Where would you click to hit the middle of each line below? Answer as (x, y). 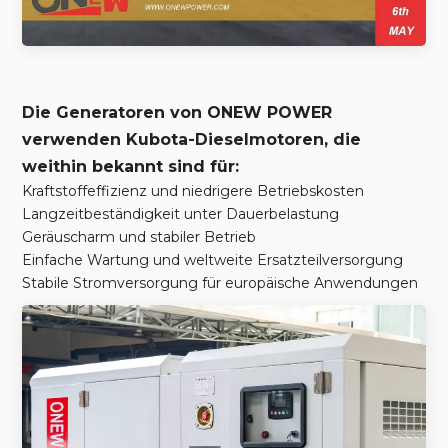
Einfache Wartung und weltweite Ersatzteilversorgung (213, 260)
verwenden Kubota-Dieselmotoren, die (192, 140)
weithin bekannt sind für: (131, 167)
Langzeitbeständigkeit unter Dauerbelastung (181, 214)
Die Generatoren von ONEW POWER (177, 113)
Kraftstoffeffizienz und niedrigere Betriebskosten (193, 191)
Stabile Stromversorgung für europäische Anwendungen (220, 283)
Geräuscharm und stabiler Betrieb (139, 237)
